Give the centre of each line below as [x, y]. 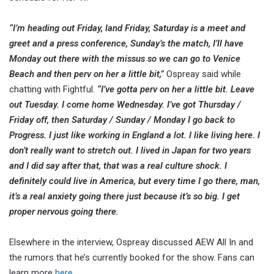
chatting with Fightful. [52, 90]
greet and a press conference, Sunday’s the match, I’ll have [126, 44]
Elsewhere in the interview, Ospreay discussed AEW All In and [131, 243]
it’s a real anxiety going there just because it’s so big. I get [124, 197]
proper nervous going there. [64, 212]
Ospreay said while [202, 74]
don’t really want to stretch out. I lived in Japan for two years [130, 151]
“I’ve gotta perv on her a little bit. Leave [175, 90]
